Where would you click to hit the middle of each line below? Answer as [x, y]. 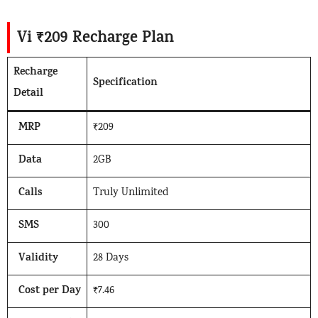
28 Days [110, 258]
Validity [38, 259]
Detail [28, 94]
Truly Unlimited [130, 193]
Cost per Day [50, 291]
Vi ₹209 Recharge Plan [95, 39]
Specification [125, 83]
